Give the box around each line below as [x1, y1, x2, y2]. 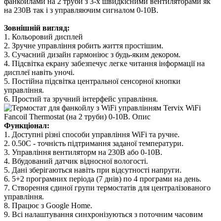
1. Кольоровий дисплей [4, 32, 85, 41]
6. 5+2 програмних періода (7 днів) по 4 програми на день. [4, 174, 201, 183]
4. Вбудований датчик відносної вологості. [4, 156, 148, 165]
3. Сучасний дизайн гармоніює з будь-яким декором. [4, 50, 181, 59]
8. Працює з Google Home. [4, 201, 92, 210]
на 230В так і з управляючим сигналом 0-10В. [4, 5, 158, 14]
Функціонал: [4, 121, 49, 130]
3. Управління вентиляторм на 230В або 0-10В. [4, 147, 164, 156]
